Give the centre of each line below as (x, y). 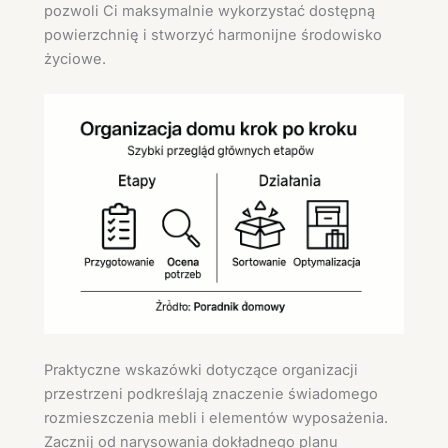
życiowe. (75, 59)
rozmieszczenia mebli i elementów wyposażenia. (216, 417)
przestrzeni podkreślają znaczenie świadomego (211, 393)
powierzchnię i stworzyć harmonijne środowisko (213, 35)
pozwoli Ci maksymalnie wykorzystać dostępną (209, 11)
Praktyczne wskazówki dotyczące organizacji (201, 369)
